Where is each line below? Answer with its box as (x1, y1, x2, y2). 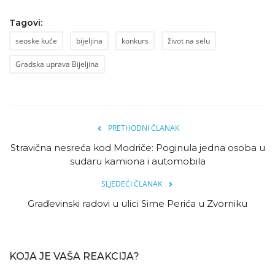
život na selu (168, 36, 210, 47)
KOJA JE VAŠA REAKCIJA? (9, 250, 139, 263)
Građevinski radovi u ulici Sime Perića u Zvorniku (28, 198, 247, 210)
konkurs (122, 36, 149, 47)
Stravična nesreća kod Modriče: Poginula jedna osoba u (10, 142, 265, 154)
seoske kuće (15, 36, 57, 47)
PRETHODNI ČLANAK (108, 123, 179, 134)
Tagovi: (9, 17, 42, 29)
